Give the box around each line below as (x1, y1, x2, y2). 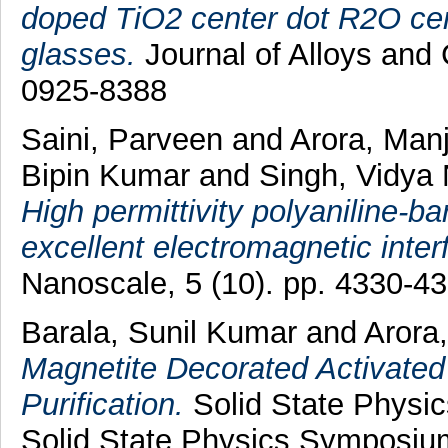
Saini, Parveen (20, 121, 223, 157)
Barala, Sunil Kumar (20, 314, 297, 350)
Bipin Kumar (20, 157, 190, 193)
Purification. (20, 386, 184, 422)
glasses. (20, 37, 136, 73)
